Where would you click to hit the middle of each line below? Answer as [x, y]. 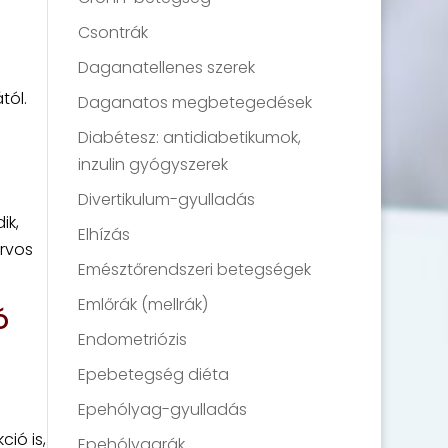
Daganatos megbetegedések [195, 102]
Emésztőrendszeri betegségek [195, 269]
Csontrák [113, 32]
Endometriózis [133, 339]
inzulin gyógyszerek [153, 164]
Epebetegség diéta [154, 374]
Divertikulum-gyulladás [167, 199]
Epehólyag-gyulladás [163, 409]
